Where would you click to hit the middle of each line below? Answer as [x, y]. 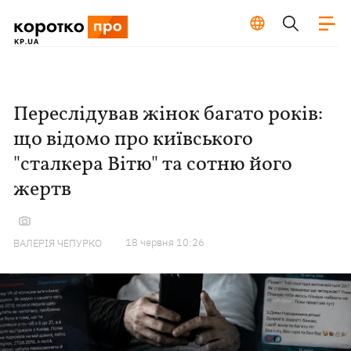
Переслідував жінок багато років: [168, 114]
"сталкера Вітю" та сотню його [153, 165]
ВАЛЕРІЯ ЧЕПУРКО [58, 243]
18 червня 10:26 [165, 242]
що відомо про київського [134, 139]
